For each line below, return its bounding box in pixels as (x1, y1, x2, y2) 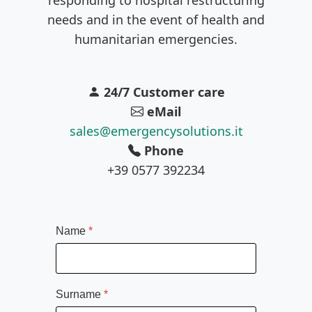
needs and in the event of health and (47, 10, 265, 28)
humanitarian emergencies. (75, 30, 237, 47)
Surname (56, 288, 104, 300)
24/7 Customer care (103, 83, 225, 100)
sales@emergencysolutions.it (69, 122, 243, 139)
